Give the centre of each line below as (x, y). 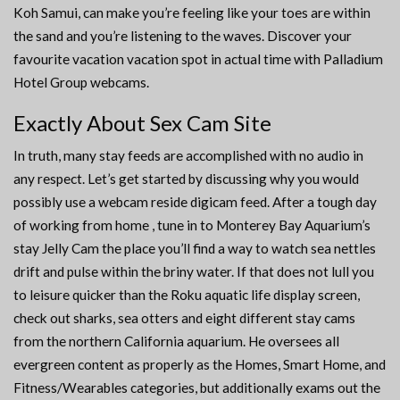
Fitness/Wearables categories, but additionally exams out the (197, 388)
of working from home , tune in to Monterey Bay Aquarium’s (192, 225)
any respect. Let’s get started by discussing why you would (186, 179)
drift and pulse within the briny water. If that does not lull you (194, 272)
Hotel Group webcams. (81, 83)
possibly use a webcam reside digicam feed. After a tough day (195, 202)
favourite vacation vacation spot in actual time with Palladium (198, 59)
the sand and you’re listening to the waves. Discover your (183, 36)
